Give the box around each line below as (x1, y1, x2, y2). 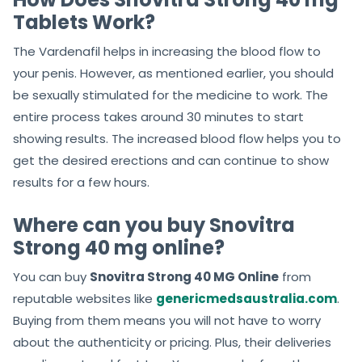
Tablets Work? (13, 9, 155, 36)
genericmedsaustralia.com (156, 290, 337, 308)
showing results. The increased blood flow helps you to (13, 130, 341, 148)
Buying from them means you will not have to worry (13, 312, 321, 330)
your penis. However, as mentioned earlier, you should (13, 65, 334, 82)
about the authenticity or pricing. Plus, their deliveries (13, 334, 331, 351)
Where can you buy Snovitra (13, 212, 295, 239)
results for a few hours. (13, 174, 149, 192)
